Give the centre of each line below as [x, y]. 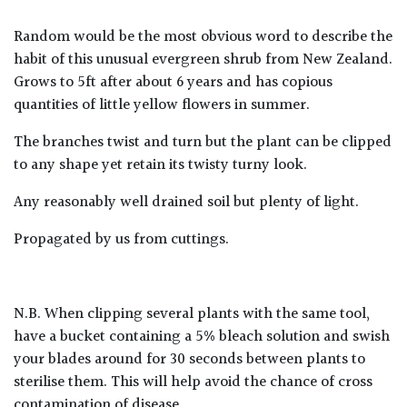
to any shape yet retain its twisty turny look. [160, 165]
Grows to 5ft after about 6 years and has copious [173, 82]
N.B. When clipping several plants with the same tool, [192, 314]
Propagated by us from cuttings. [121, 239]
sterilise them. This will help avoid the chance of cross [193, 382]
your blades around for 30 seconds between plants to [189, 359]
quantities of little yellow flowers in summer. [162, 105]
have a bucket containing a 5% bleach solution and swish [202, 337]
